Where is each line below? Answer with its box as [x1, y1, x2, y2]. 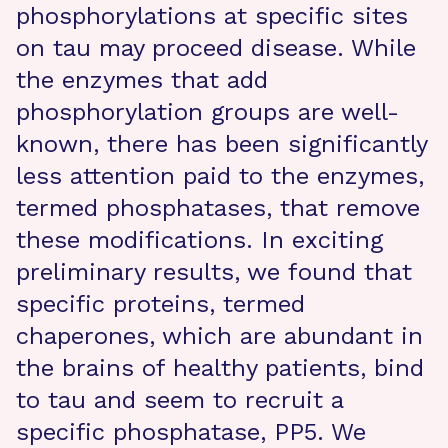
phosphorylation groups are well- [16, 98, 399, 126]
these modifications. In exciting [16, 226, 383, 254]
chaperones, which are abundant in [16, 322, 423, 350]
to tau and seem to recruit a [16, 386, 343, 414]
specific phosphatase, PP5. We [16, 418, 366, 446]
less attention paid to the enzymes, [16, 162, 424, 190]
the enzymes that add [16, 66, 268, 94]
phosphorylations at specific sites [16, 2, 408, 30]
